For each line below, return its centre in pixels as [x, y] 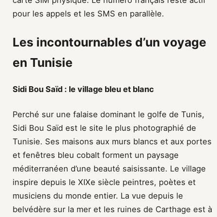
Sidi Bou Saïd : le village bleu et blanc [83, 89]
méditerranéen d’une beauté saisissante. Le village [109, 169]
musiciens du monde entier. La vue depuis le [98, 196]
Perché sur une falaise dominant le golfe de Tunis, [108, 115]
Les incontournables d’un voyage [109, 42]
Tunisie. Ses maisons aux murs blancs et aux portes [112, 142]
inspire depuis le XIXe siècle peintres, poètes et [104, 182]
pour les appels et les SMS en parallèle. [88, 14]
